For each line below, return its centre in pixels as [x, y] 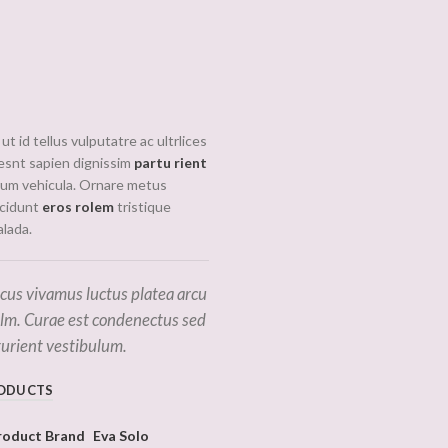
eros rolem [77, 206]
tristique [142, 206]
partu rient [170, 162]
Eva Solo [120, 436]
